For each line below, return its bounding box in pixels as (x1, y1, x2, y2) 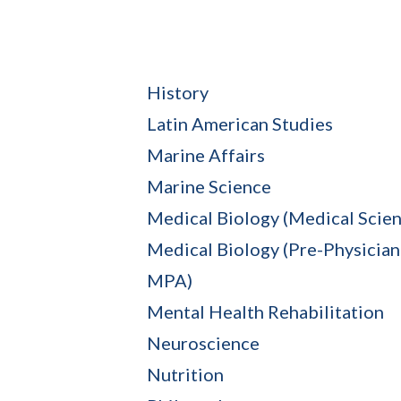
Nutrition (147, 363, 224, 385)
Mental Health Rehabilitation (147, 300, 384, 322)
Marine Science (147, 175, 271, 197)
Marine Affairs (147, 143, 265, 166)
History (147, 81, 209, 103)
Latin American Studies (147, 112, 333, 134)
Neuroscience (147, 331, 260, 354)
